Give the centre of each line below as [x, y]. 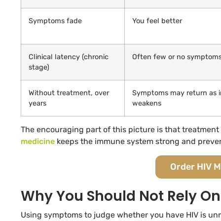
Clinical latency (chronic [69, 57]
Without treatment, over [69, 93]
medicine [38, 142]
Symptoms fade [55, 21]
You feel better [157, 21]
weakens [147, 104]
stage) [39, 68]
